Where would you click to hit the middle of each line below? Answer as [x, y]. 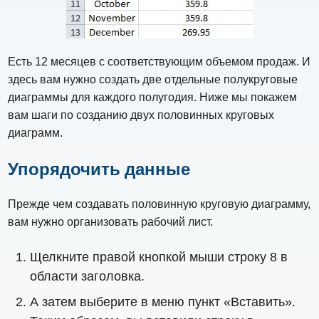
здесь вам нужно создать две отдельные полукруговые [153, 79]
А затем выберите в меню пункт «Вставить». [163, 302]
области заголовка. [88, 277]
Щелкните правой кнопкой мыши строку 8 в [159, 257]
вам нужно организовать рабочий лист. [111, 221]
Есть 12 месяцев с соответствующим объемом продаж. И [159, 61]
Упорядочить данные [99, 168]
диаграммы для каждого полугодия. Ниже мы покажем [153, 97]
